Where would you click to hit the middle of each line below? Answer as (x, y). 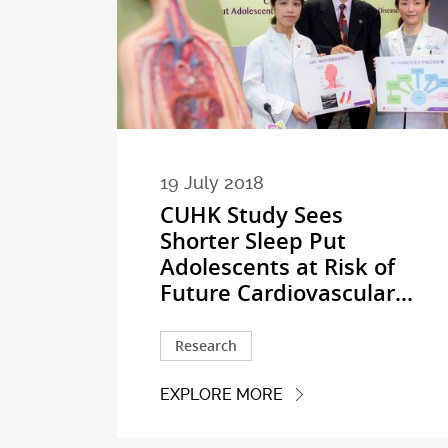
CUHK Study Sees (252, 214)
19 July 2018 (212, 182)
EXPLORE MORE (222, 395)
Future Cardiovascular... (287, 292)
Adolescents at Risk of (278, 266)
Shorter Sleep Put (253, 240)
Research (206, 345)
